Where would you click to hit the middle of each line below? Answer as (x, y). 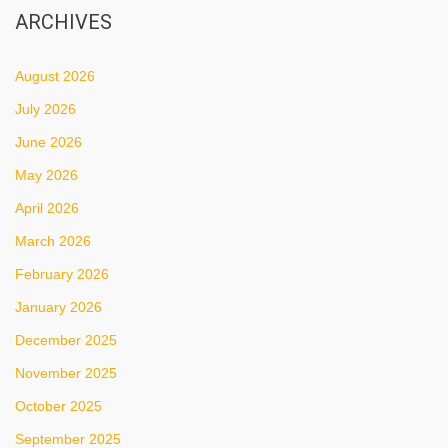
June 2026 (48, 142)
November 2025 (66, 373)
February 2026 (62, 274)
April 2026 (47, 208)
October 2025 (58, 406)
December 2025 (66, 340)
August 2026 (55, 76)
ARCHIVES (63, 22)
